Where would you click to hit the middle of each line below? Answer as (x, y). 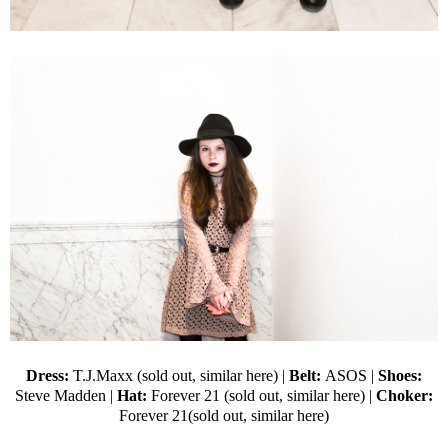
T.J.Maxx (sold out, (136, 376)
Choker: (404, 396)
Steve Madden (60, 396)
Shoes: (400, 376)
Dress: (49, 376)
